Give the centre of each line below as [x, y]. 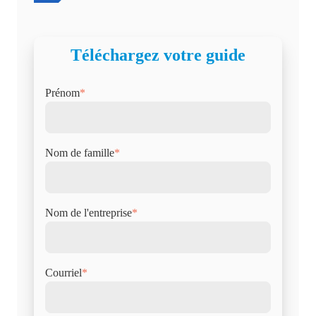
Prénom [62, 93]
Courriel [63, 273]
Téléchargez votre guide [158, 55]
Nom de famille [80, 153]
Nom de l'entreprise [89, 213]
